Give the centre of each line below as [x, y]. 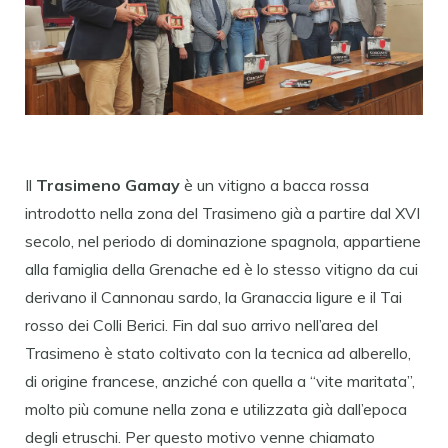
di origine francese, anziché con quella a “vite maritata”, [220, 381]
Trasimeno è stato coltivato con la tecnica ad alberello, [218, 353]
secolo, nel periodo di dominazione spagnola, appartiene [223, 241]
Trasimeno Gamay [108, 185]
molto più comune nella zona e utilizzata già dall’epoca [216, 409]
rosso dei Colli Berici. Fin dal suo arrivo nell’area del [201, 325]
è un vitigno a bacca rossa [274, 185]
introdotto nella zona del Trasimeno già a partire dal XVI [222, 213]
